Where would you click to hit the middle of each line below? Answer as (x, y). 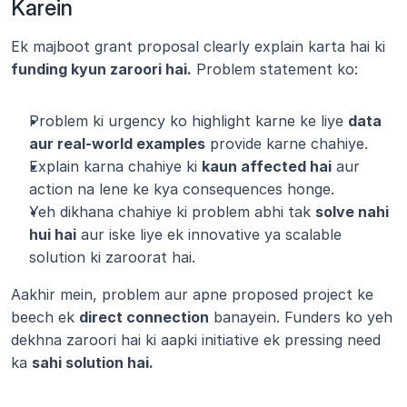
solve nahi (352, 212)
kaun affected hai (267, 166)
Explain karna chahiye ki (115, 166)
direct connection (144, 317)
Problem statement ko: (275, 69)
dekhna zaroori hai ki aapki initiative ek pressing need (196, 340)
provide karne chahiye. (287, 144)
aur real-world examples (117, 144)
